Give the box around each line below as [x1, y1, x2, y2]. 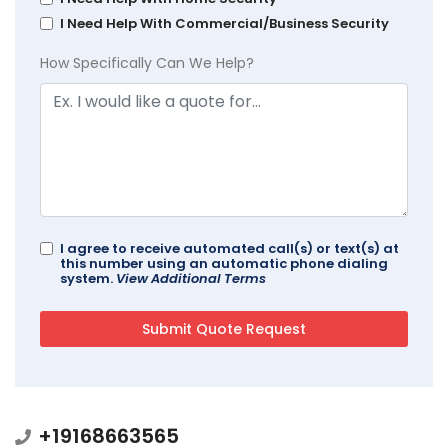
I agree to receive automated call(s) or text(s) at [60, 238, 399, 258]
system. [60, 268, 116, 288]
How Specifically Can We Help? [40, 52, 254, 73]
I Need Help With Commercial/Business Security [60, 13, 389, 33]
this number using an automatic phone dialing [60, 253, 388, 273]
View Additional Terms [116, 268, 266, 288]
